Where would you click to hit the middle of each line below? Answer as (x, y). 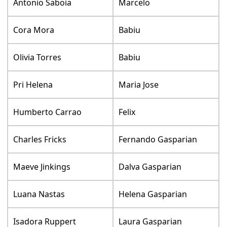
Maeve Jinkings (42, 166)
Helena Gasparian (153, 194)
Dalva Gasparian (150, 166)
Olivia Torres (37, 57)
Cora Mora (34, 30)
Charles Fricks (40, 139)
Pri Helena (33, 84)
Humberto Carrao (48, 112)
